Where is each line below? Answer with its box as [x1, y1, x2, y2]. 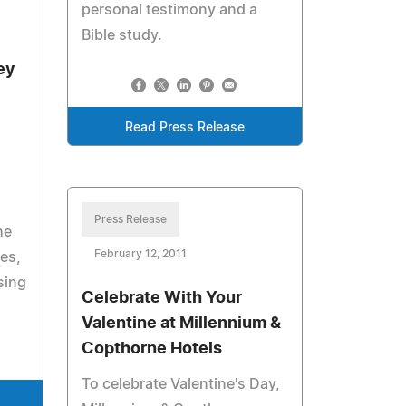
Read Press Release [125, 121, 246, 134]
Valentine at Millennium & [82, 315, 282, 332]
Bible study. [82, 28, 163, 43]
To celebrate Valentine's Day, [82, 377, 281, 391]
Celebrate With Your [82, 290, 243, 306]
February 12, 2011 [94, 248, 188, 259]
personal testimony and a [82, 3, 258, 17]
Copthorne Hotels [82, 341, 223, 357]
